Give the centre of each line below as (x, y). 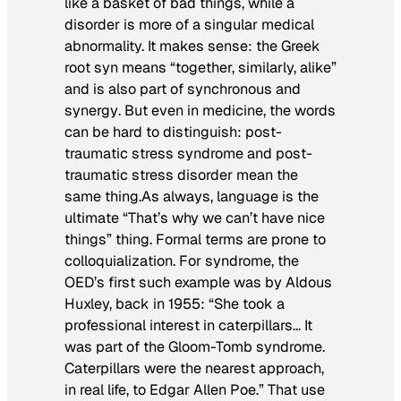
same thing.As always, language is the (192, 197)
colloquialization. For (135, 261)
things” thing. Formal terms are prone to (195, 240)
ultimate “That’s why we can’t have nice (195, 218)
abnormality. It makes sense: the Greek (192, 47)
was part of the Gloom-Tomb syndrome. (195, 347)
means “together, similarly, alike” (229, 68)
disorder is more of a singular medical (189, 25)
